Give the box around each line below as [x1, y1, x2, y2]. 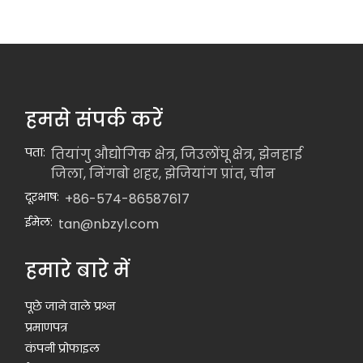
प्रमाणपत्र [25, 319, 68, 335]
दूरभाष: [25, 189, 60, 205]
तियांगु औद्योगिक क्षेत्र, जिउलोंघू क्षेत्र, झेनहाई [51, 145, 303, 164]
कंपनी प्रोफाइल [25, 340, 100, 357]
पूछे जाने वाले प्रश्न [25, 298, 117, 314]
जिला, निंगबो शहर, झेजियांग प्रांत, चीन [51, 164, 276, 183]
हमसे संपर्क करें [25, 106, 164, 133]
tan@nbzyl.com [58, 215, 160, 233]
